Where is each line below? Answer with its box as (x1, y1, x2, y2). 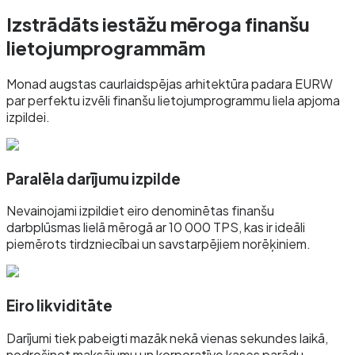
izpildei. (6, 108, 50, 125)
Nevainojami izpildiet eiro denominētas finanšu (6, 202, 274, 219)
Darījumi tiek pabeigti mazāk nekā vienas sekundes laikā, (6, 329, 328, 346)
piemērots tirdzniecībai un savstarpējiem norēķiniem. (6, 235, 311, 253)
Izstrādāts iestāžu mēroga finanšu (6, 12, 310, 36)
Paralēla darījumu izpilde (6, 169, 181, 188)
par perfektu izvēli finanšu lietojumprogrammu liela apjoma (6, 91, 340, 109)
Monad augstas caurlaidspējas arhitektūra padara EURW (6, 74, 333, 92)
